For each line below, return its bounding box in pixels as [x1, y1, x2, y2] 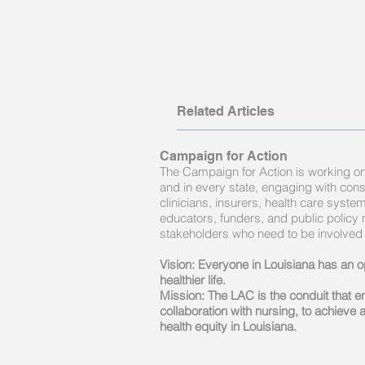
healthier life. [160, 271, 226, 288]
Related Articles [177, 103, 275, 119]
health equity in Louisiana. [160, 318, 297, 334]
